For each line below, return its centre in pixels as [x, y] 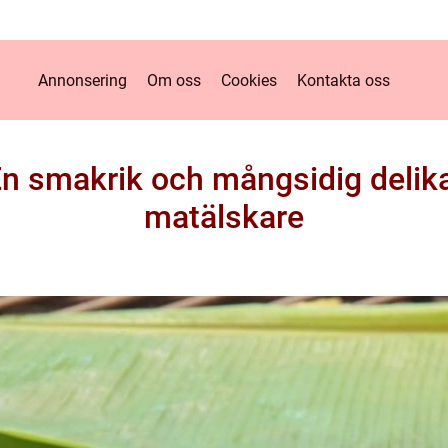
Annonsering [82, 80]
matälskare [224, 217]
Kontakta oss [343, 80]
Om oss [174, 80]
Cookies [249, 80]
